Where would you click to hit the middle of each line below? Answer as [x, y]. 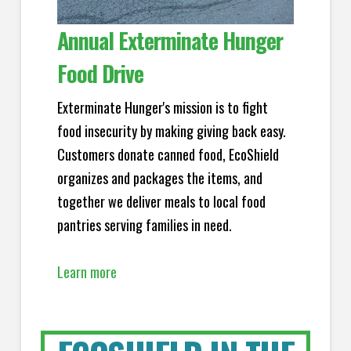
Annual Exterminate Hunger [170, 40]
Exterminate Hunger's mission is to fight [162, 108]
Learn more [87, 272]
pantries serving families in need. [144, 225]
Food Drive [100, 73]
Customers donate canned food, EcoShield [168, 155]
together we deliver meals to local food [161, 202]
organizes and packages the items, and [159, 178]
